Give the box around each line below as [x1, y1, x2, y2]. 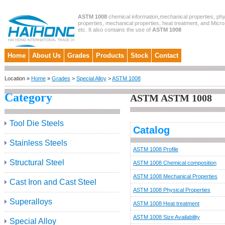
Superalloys [10, 197, 52, 206]
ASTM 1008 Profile [133, 146, 178, 152]
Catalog [133, 125, 170, 136]
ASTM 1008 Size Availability [133, 214, 200, 220]
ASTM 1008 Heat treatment [133, 200, 199, 206]
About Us [32, 52, 61, 59]
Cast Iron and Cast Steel [10, 178, 96, 186]
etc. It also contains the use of [78, 27, 152, 33]
